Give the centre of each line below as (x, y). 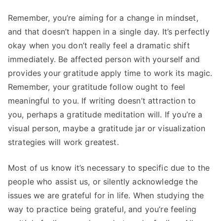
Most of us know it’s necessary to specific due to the (109, 168)
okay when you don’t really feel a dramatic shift (99, 46)
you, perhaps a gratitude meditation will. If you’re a (105, 115)
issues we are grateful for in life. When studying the (106, 196)
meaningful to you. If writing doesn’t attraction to (102, 101)
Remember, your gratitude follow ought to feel (97, 87)
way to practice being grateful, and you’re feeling (102, 209)
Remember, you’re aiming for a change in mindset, (103, 18)
